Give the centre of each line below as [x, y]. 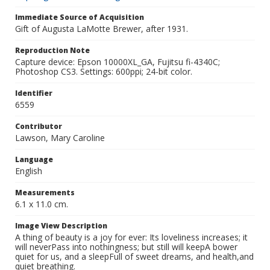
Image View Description [61, 226]
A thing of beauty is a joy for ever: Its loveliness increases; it [131, 237]
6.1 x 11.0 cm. [42, 204]
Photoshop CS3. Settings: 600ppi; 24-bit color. [104, 71]
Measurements [45, 193]
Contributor [39, 126]
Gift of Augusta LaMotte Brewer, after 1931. [102, 29]
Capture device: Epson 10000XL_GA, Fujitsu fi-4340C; [118, 62]
